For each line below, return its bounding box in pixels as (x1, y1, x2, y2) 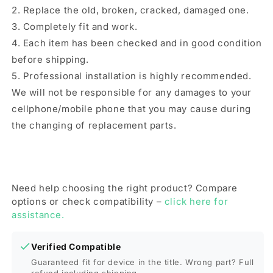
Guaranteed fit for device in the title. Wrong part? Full (31, 257, 254, 267)
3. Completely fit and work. (12, 21, 138, 32)
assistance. (12, 209, 65, 221)
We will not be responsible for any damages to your (12, 87, 252, 98)
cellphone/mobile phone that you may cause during (12, 103, 251, 115)
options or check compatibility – (12, 196, 165, 207)
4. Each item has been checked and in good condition (12, 37, 262, 49)
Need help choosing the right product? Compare (12, 182, 238, 194)
